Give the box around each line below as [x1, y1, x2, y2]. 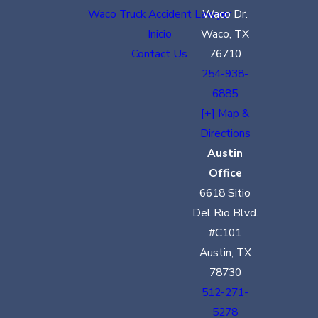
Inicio [147, 26, 172, 41]
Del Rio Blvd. [192, 204, 258, 220]
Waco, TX [201, 26, 250, 41]
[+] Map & [201, 105, 250, 121]
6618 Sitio [199, 185, 251, 200]
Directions [199, 125, 251, 141]
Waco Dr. [202, 6, 248, 21]
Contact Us [131, 45, 188, 61]
